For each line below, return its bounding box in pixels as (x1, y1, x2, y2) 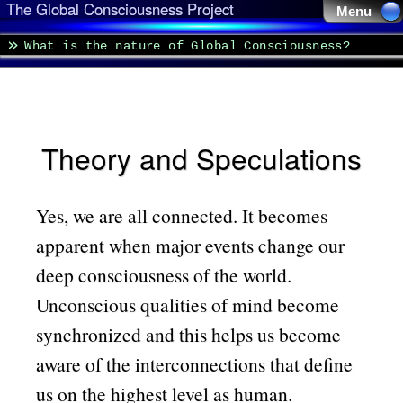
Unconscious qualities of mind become (36, 291, 340, 318)
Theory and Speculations (41, 138, 362, 179)
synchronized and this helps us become (36, 320, 342, 347)
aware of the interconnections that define (36, 350, 354, 377)
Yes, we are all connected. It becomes (36, 201, 328, 228)
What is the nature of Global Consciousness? (24, 38, 351, 53)
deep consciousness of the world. (36, 261, 292, 288)
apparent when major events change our (36, 231, 345, 258)
